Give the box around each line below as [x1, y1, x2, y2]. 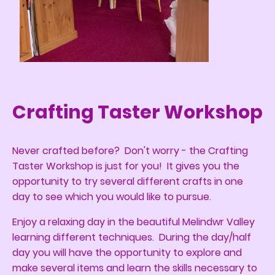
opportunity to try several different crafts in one [12, 174, 243, 188]
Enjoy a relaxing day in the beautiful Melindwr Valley [12, 214, 255, 229]
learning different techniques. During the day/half [12, 230, 251, 244]
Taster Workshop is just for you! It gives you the [12, 158, 239, 173]
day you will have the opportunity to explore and [12, 245, 242, 260]
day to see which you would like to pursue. [12, 189, 211, 204]
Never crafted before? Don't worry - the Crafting [12, 143, 248, 158]
